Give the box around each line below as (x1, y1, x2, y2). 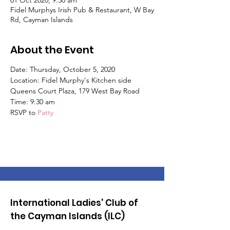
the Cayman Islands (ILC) (10, 210, 125, 222)
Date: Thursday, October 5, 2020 (10, 65, 115, 74)
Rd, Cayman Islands (10, 15, 73, 24)
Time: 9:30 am (10, 97, 55, 106)
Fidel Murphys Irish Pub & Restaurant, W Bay (10, 5, 154, 14)
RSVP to (10, 108, 37, 117)
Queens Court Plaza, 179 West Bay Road (10, 86, 140, 95)
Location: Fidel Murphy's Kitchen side (10, 75, 131, 85)
